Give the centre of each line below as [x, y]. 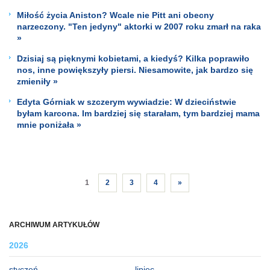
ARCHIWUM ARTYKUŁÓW [54, 225]
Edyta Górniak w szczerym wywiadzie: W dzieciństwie [127, 102]
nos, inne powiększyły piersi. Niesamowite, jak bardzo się [135, 70]
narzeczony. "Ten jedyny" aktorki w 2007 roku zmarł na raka [139, 26]
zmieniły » [37, 81]
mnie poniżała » [49, 124]
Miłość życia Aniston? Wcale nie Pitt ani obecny [115, 15]
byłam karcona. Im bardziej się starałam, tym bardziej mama [138, 113]
